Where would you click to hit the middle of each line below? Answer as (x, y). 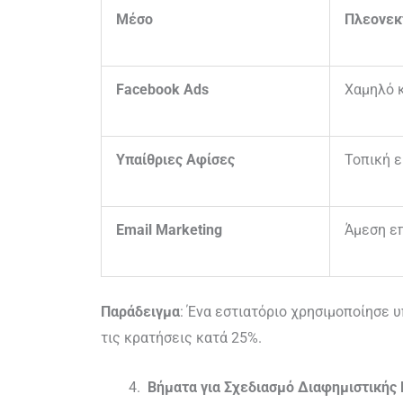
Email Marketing (169, 230)
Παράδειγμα (140, 312)
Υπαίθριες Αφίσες (175, 160)
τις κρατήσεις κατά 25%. (181, 338)
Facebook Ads (162, 90)
